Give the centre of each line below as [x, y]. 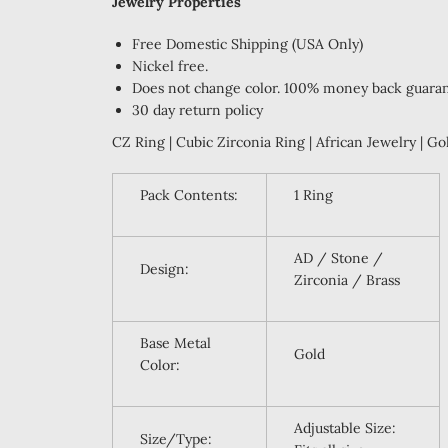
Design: [164, 269]
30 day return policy [199, 110]
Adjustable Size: [344, 428]
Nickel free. [170, 66]
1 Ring [313, 195]
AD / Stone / [338, 258]
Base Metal [175, 343]
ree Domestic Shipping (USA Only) [251, 44]
